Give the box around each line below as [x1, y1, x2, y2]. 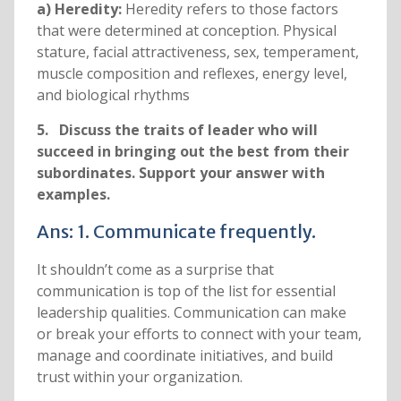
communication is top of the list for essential [36, 281, 336, 302]
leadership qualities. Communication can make [36, 303, 346, 323]
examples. [36, 184, 110, 205]
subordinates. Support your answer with [36, 163, 325, 183]
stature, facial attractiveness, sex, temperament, [36, 42, 359, 63]
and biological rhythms [36, 85, 190, 106]
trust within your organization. [36, 367, 243, 388]
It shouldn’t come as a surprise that [36, 260, 274, 280]
